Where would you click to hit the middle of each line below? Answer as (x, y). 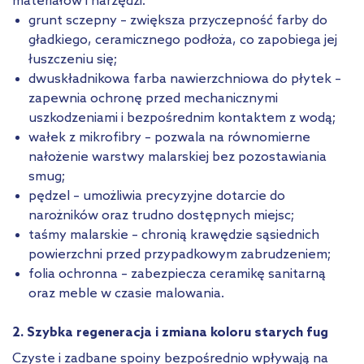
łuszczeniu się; (73, 59)
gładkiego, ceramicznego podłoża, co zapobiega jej (183, 40)
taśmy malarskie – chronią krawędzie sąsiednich (174, 235)
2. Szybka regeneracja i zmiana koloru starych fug (170, 332)
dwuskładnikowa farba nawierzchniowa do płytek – (185, 79)
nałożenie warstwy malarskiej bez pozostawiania (178, 157)
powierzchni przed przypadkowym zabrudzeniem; (180, 254)
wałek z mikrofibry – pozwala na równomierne (169, 137)
